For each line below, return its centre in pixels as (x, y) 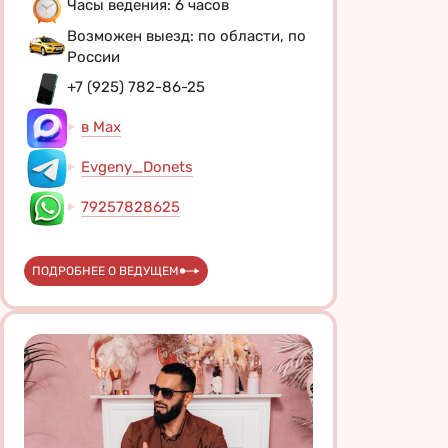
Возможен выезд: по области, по (186, 35)
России (93, 56)
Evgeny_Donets (137, 167)
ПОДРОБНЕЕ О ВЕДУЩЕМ (105, 270)
